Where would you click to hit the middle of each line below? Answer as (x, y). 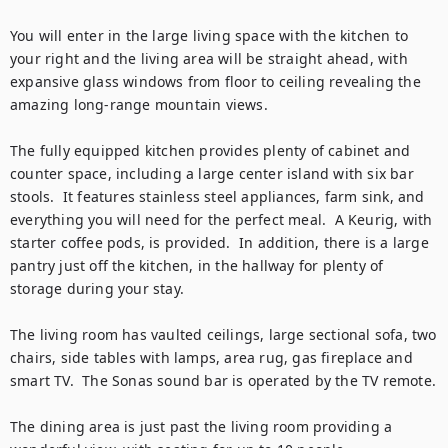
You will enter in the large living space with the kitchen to (209, 35)
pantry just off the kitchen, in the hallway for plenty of (197, 265)
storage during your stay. (97, 288)
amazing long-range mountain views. (139, 104)
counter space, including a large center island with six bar (212, 173)
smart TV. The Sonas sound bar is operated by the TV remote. (223, 380)
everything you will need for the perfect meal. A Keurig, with (221, 219)
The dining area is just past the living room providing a (201, 426)
